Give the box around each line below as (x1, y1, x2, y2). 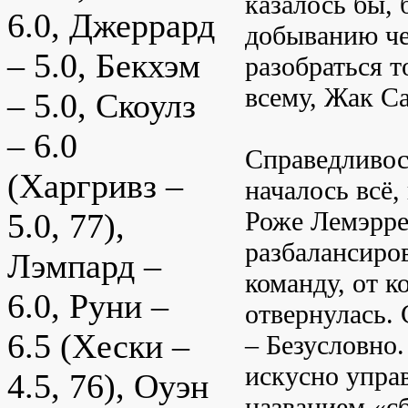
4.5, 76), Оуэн (7, 367, 209, 406)
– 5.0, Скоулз (7, 87, 196, 126)
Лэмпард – (7, 247, 161, 286)
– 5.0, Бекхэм (7, 46, 200, 86)
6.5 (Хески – (7, 327, 189, 366)
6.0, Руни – (7, 287, 168, 326)
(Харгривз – (7, 167, 183, 206)
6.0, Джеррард (7, 6, 215, 46)
